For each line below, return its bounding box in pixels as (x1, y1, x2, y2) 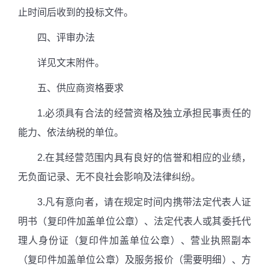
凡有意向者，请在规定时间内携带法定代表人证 (45, 197, 251, 208)
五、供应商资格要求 (37, 83, 124, 94)
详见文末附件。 (37, 58, 104, 68)
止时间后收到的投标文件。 (18, 7, 133, 18)
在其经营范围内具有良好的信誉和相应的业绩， (45, 153, 251, 163)
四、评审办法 (37, 32, 95, 43)
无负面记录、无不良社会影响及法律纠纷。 (18, 172, 201, 183)
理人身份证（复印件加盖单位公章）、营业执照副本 (18, 235, 251, 246)
